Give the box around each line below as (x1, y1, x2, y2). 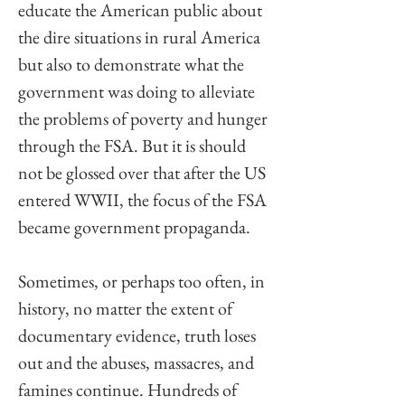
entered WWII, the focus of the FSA (18, 188, 270, 212)
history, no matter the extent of (18, 297, 236, 321)
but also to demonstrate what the (18, 52, 248, 77)
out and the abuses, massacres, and (18, 351, 258, 375)
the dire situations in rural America (18, 25, 264, 50)
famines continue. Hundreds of (18, 378, 240, 402)
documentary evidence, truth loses (18, 324, 259, 348)
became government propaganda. (18, 215, 254, 240)
